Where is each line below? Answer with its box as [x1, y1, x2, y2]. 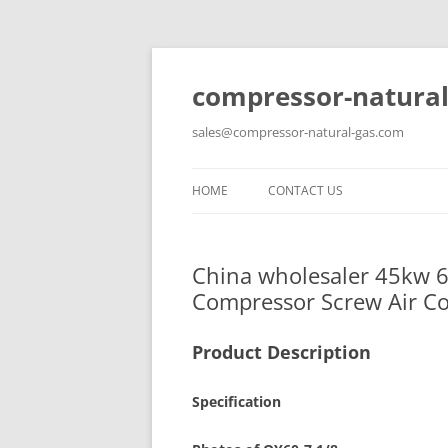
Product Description [192, 340, 371, 364]
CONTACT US [268, 182, 343, 199]
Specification [192, 392, 281, 411]
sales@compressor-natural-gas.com [192, 123, 404, 141]
